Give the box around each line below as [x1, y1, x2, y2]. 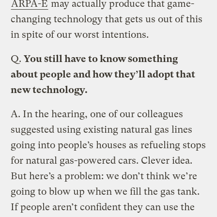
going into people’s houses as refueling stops [11, 139, 206, 151]
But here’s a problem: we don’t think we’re [11, 170, 198, 182]
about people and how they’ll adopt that [11, 68, 196, 80]
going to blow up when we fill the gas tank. [11, 186, 200, 197]
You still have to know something [24, 53, 178, 64]
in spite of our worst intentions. [11, 29, 149, 40]
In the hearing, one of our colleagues [23, 108, 184, 120]
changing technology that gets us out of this [11, 13, 203, 25]
